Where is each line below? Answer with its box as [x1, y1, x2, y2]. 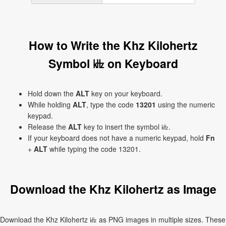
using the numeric [156, 99, 215, 109]
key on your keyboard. [89, 88, 162, 98]
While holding [28, 99, 73, 109]
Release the [28, 122, 68, 132]
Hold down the [28, 88, 76, 98]
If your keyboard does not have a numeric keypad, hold [28, 133, 206, 143]
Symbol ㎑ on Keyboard [48, 55, 178, 72]
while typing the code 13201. [47, 144, 141, 154]
